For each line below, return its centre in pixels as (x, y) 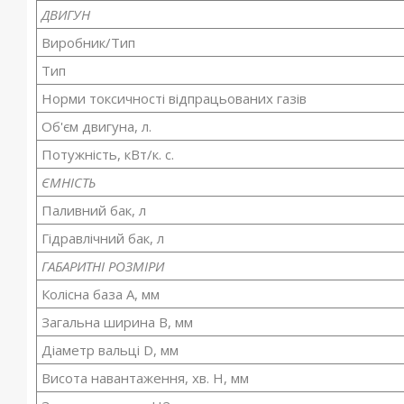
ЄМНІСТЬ (69, 182)
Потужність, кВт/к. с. (108, 154)
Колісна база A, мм (101, 294)
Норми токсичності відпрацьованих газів (174, 98)
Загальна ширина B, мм (118, 322)
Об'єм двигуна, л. (97, 126)
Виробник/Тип (89, 42)
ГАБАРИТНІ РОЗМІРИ (103, 266)
